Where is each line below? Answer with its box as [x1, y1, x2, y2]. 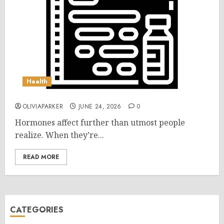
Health [26, 77, 47, 86]
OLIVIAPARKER [23, 102, 63, 111]
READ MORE [23, 152, 59, 161]
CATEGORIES [10, 204, 63, 215]
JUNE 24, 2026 [78, 102, 121, 111]
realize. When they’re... [15, 129, 104, 140]
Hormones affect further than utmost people [15, 117, 185, 128]
